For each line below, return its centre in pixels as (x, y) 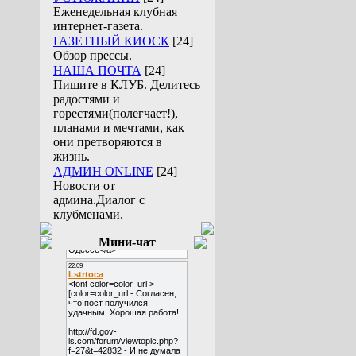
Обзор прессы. (93, 55)
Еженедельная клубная (115, 12)
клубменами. (88, 214)
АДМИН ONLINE (103, 171)
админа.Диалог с (99, 200)
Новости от (84, 186)
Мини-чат (127, 242)
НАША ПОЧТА (97, 70)
